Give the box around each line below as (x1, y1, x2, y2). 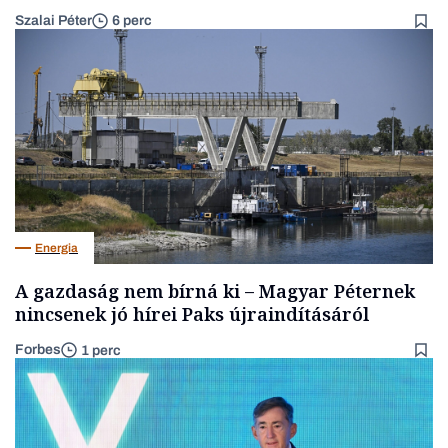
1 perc (81, 342, 121, 358)
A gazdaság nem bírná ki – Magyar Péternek (15, 279, 415, 303)
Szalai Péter (15, 12, 92, 28)
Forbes (15, 342, 61, 357)
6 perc (112, 13, 152, 29)
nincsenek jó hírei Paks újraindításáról (15, 302, 369, 326)
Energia (35, 240, 78, 255)
